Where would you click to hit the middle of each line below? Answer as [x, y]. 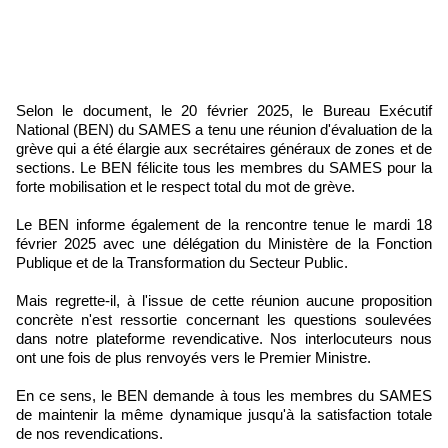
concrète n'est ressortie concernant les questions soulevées [224, 319]
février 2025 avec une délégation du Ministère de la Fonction [224, 243]
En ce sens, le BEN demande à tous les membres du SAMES [224, 395]
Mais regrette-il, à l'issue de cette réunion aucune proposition [224, 300]
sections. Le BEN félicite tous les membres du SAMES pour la [224, 167]
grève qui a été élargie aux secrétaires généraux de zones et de [224, 148]
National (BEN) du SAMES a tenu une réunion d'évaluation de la [224, 129]
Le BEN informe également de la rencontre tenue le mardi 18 [224, 224]
